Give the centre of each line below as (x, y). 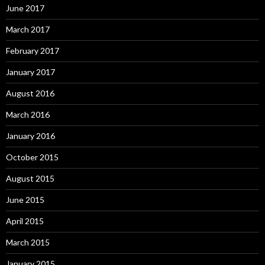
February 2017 (33, 51)
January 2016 (30, 136)
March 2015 (28, 242)
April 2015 (25, 221)
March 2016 (28, 114)
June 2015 (25, 200)
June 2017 (25, 8)
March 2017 (28, 29)
